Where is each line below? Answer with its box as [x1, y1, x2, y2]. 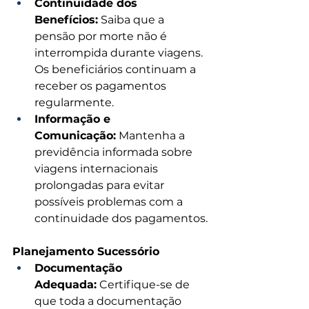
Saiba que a [98, 13, 167, 27]
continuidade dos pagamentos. [34, 212, 208, 226]
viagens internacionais [34, 162, 161, 176]
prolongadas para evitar [34, 179, 167, 192]
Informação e [34, 112, 114, 126]
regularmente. [34, 96, 114, 110]
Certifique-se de [97, 278, 192, 292]
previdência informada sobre [34, 146, 195, 159]
